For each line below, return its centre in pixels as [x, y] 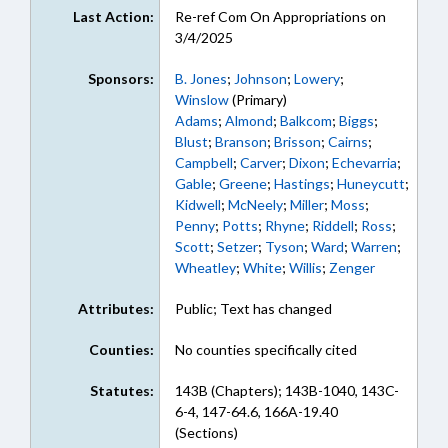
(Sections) [206, 432]
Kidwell [197, 204]
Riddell [332, 225]
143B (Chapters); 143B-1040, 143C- [286, 390]
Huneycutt [370, 183]
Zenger [351, 267]
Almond [248, 120]
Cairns [347, 141]
